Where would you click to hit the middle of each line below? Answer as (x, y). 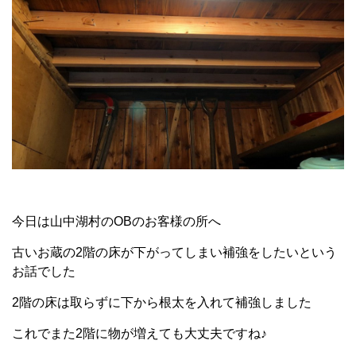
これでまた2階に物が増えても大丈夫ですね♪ (139, 333)
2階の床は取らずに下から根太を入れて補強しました (162, 302)
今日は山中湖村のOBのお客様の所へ (116, 221)
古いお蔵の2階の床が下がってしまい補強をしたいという (174, 252)
